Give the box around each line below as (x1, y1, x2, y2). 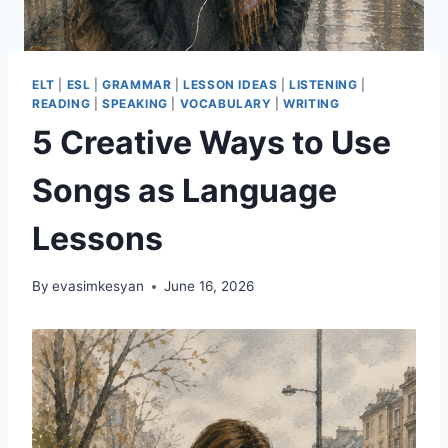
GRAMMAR (102, 76, 172, 92)
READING (32, 95, 91, 111)
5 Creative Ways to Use (32, 122, 391, 162)
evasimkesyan (52, 278, 145, 295)
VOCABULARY (179, 95, 272, 111)
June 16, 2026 (164, 278, 255, 295)
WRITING (283, 95, 340, 111)
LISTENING (289, 76, 358, 92)
